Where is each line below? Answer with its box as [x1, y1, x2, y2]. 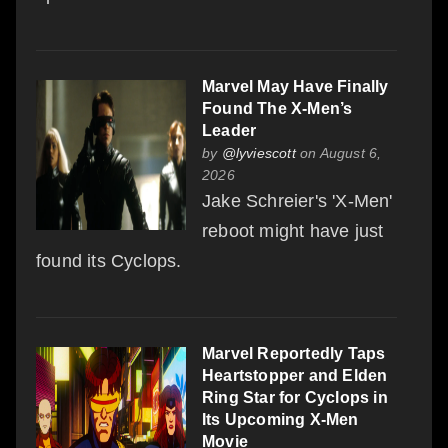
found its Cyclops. [36, 250, 182, 271]
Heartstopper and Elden [202, 366, 388, 384]
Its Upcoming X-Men [202, 410, 359, 428]
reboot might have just [202, 220, 384, 241]
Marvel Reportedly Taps [202, 344, 386, 362]
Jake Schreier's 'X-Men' [202, 190, 393, 211]
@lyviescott [221, 144, 296, 161]
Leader [202, 121, 257, 139]
